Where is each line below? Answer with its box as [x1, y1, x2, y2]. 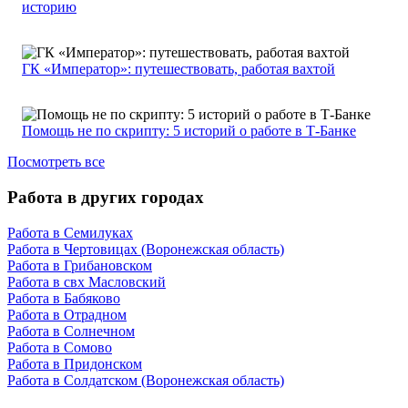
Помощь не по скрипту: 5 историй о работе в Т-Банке [22, 123, 356, 139]
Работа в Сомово [7, 339, 112, 355]
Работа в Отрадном [7, 306, 127, 322]
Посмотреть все [7, 154, 105, 170]
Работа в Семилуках [7, 224, 133, 240]
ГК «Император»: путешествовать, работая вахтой [22, 61, 335, 77]
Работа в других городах [7, 188, 204, 208]
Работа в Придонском [7, 355, 142, 372]
